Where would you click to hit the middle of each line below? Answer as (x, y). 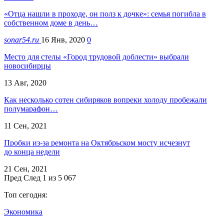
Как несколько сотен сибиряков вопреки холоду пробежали (105, 99)
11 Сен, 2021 (25, 125)
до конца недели (32, 151)
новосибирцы (27, 65)
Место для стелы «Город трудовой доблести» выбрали (96, 56)
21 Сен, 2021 (26, 168)
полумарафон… (31, 108)
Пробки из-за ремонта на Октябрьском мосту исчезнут (97, 142)
